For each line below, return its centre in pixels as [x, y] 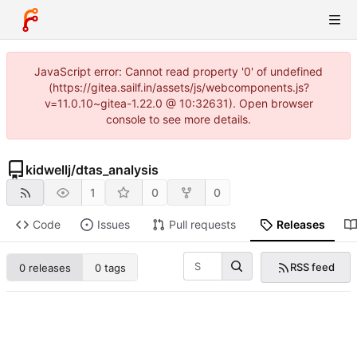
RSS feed [312, 267]
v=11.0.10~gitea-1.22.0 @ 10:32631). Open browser [178, 103]
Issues [113, 225]
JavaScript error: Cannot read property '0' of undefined [178, 71]
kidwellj [48, 170]
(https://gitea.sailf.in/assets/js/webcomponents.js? [178, 87]
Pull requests [202, 225]
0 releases [45, 267]
